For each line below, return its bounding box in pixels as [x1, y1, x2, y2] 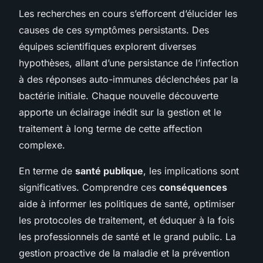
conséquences [159, 181, 227, 193]
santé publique [75, 164, 143, 177]
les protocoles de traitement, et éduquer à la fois [19, 214, 234, 226]
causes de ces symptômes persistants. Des [19, 23, 209, 36]
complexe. [19, 139, 65, 151]
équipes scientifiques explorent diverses [19, 40, 196, 52]
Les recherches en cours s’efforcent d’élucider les [19, 7, 237, 19]
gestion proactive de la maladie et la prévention [19, 247, 230, 259]
